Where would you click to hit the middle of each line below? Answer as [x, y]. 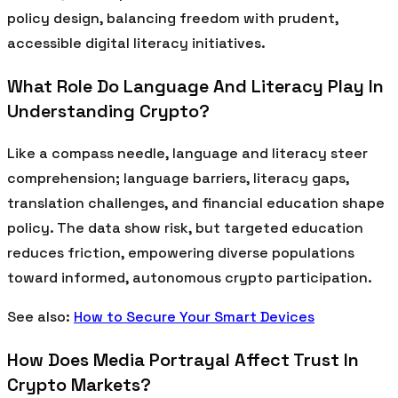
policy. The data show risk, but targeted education [185, 227]
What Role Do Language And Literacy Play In [195, 86]
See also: [40, 316]
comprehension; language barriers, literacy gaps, [178, 178]
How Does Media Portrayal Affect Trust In [183, 359]
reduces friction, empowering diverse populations [181, 252]
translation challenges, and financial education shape [196, 203]
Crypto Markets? [79, 384]
